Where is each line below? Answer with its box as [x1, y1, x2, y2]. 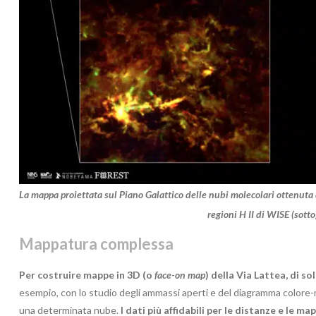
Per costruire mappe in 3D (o [19, 268, 154, 281]
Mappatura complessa [19, 233, 174, 253]
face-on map [154, 268, 205, 281]
